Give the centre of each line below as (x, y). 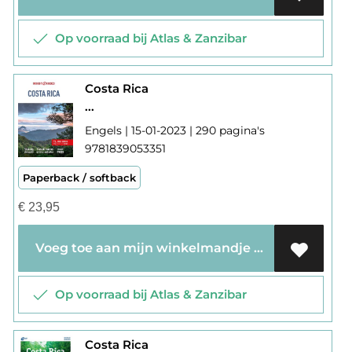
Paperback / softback (79, 178)
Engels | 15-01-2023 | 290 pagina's (174, 131)
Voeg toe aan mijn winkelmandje (258, 248)
